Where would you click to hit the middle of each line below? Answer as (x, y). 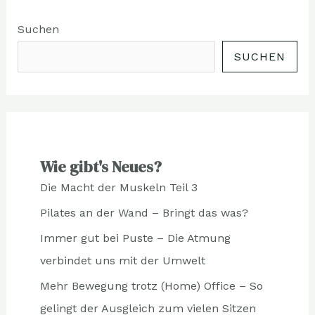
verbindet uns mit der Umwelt (122, 261)
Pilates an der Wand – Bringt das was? (144, 213)
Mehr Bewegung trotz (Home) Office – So (151, 286)
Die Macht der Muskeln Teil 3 (118, 188)
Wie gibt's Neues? (101, 167)
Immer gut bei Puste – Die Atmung (135, 238)
